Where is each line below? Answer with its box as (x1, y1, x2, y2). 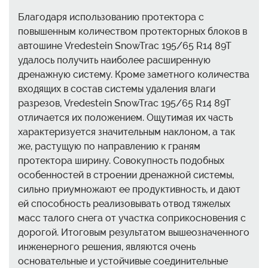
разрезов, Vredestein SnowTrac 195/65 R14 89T (18, 98, 231, 109)
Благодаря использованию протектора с (18, 11, 204, 23)
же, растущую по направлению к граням (18, 141, 200, 153)
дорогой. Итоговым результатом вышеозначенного (18, 227, 249, 239)
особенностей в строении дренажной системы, (18, 169, 234, 181)
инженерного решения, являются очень (18, 241, 196, 253)
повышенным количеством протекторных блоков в (18, 26, 247, 38)
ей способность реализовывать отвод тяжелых (18, 198, 230, 210)
